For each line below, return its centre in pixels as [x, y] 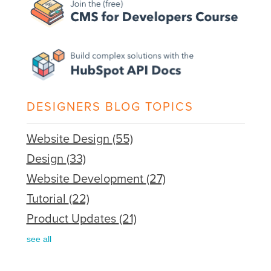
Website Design [69, 139]
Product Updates [73, 219]
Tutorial [47, 199]
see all [39, 239]
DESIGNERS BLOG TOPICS [110, 107]
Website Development [86, 179]
